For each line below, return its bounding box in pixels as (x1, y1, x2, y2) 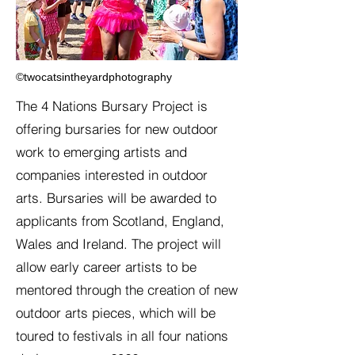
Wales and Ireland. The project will (16, 235, 221, 252)
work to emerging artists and (16, 143, 187, 160)
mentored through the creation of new (16, 281, 238, 298)
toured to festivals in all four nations (16, 327, 228, 344)
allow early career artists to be (16, 258, 197, 275)
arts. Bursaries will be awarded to (16, 189, 216, 206)
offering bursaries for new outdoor (16, 120, 218, 137)
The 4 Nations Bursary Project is (16, 97, 208, 114)
